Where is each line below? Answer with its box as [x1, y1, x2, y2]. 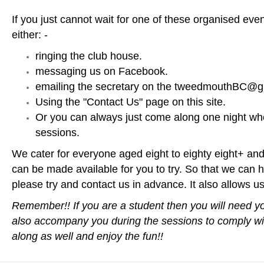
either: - [12, 29, 48, 41]
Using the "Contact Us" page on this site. [35, 96, 226, 108]
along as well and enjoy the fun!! [12, 230, 163, 242]
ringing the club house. [35, 50, 142, 62]
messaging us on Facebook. [35, 65, 168, 77]
